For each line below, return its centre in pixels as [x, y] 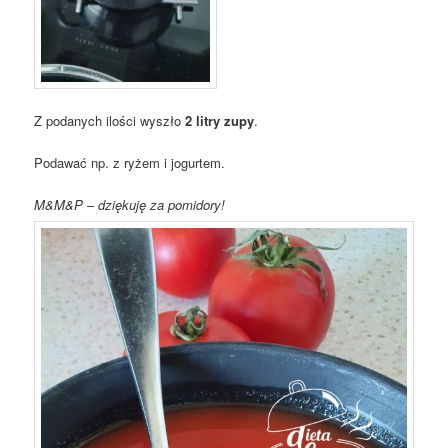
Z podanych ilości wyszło [110, 121]
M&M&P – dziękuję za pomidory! [130, 205]
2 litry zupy [220, 121]
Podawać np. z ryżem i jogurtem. [130, 163]
